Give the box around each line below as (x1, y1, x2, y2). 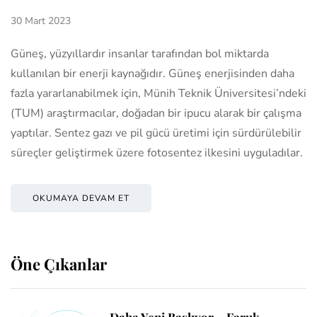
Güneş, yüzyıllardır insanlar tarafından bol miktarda (11, 45, 269, 62)
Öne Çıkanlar (11, 253, 107, 275)
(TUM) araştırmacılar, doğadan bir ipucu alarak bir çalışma (11, 105, 301, 121)
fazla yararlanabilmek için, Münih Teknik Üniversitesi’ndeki (11, 85, 306, 101)
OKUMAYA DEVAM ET (33, 192, 129, 204)
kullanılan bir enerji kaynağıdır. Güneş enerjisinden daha (11, 65, 294, 81)
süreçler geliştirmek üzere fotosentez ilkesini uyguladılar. (11, 144, 303, 161)
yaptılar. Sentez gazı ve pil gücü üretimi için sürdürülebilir (11, 125, 301, 141)
